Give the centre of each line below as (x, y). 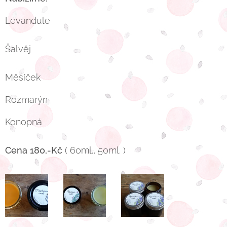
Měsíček (23, 78)
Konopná (24, 122)
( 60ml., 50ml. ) (94, 150)
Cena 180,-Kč (34, 150)
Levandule (28, 21)
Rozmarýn (26, 100)
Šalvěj (18, 49)
